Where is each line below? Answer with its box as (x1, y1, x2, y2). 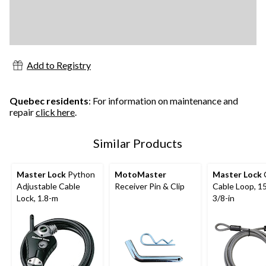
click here (36, 106, 75, 118)
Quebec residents (9, 94, 88, 106)
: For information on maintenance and (88, 94, 238, 106)
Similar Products (93, 135, 182, 150)
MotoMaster (115, 169, 166, 179)
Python (66, 169, 95, 179)
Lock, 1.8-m (17, 192, 58, 203)
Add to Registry (27, 59, 91, 71)
